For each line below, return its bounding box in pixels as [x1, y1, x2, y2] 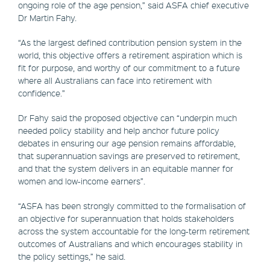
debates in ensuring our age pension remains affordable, [18, 137, 236, 149]
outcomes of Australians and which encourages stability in [18, 238, 242, 250]
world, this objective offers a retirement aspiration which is [18, 49, 242, 61]
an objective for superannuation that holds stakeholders [18, 213, 234, 224]
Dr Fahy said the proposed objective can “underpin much [18, 112, 237, 124]
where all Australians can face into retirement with [18, 75, 212, 86]
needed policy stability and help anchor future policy [18, 125, 219, 136]
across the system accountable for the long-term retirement [18, 225, 250, 237]
